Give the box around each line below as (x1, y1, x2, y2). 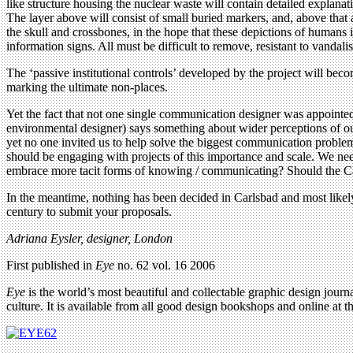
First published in (6, 258, 95, 272)
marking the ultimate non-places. (6, 80, 168, 94)
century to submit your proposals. (6, 204, 172, 218)
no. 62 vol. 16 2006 (114, 258, 215, 272)
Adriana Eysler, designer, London (6, 231, 173, 245)
